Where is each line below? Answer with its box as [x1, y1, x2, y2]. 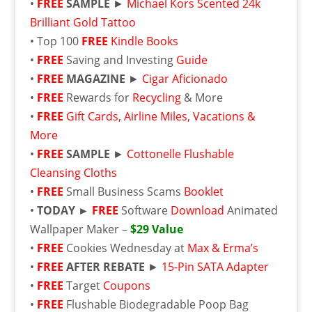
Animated [224, 203, 278, 218]
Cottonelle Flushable [126, 146, 234, 162]
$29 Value [130, 221, 183, 237]
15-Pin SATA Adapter [161, 259, 272, 274]
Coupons [102, 278, 150, 293]
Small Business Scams [65, 184, 184, 199]
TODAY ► [33, 203, 92, 218]
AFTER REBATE [65, 259, 145, 274]
